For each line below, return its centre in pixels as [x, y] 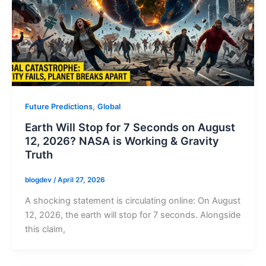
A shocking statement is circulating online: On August [132, 201]
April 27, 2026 [81, 180]
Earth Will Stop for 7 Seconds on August [130, 127]
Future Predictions [58, 106]
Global [109, 106]
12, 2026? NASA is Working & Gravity [122, 140]
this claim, [45, 229]
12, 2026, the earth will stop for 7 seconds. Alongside [132, 215]
